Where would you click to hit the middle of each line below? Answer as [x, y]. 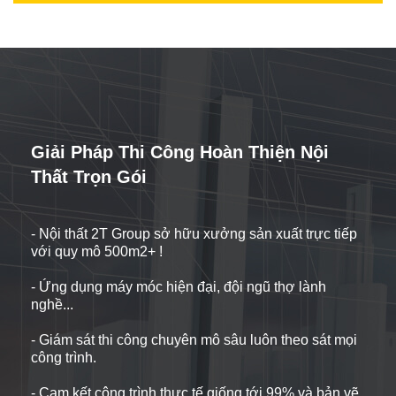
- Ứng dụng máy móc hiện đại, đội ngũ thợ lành [179, 286]
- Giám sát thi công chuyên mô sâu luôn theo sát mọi [194, 339]
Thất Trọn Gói [89, 176]
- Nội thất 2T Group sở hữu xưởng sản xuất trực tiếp [194, 233]
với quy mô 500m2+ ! [97, 251]
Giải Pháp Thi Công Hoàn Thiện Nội [180, 152]
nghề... [52, 304]
